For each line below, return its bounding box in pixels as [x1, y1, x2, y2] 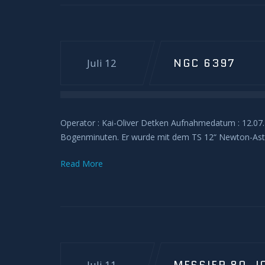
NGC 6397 [173, 56, 236, 71]
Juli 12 [87, 56, 117, 70]
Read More [60, 158, 103, 169]
